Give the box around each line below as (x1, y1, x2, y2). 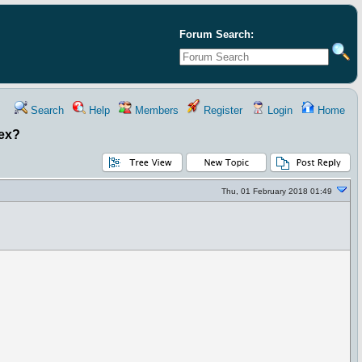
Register (200, 104, 242, 116)
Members (132, 104, 179, 116)
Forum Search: (179, 28, 254, 40)
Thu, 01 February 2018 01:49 (221, 187, 332, 196)
